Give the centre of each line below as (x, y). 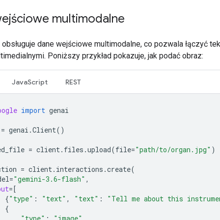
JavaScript (30, 82)
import (33, 110)
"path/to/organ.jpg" (173, 149)
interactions (80, 169)
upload (99, 149)
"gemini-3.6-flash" (49, 179)
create (119, 169)
